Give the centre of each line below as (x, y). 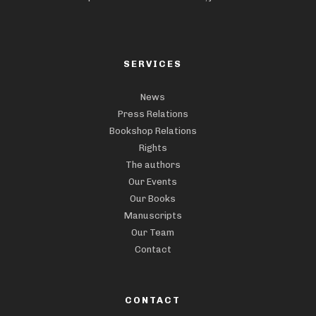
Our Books (153, 199)
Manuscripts (153, 215)
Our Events (153, 182)
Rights (153, 148)
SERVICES (153, 64)
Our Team (153, 232)
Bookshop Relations (153, 131)
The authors (153, 165)
